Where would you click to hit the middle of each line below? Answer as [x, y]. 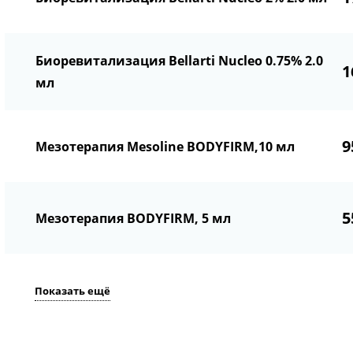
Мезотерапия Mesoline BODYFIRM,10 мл [165, 146]
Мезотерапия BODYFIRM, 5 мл [133, 218]
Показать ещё [72, 291]
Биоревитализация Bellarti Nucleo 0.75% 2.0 [179, 61]
